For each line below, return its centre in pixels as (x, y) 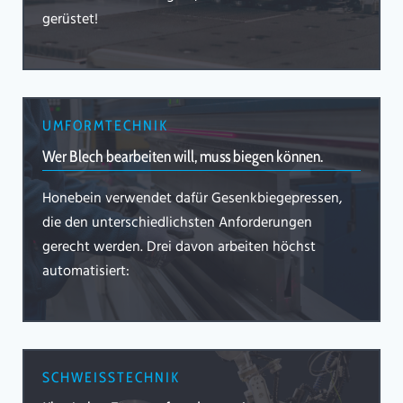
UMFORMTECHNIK (105, 126)
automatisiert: (86, 272)
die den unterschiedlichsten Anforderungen (177, 224)
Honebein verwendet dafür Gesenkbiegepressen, (193, 199)
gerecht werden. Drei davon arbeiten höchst (179, 248)
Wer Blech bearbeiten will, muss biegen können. (183, 157)
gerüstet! (70, 20)
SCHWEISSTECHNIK (107, 378)
